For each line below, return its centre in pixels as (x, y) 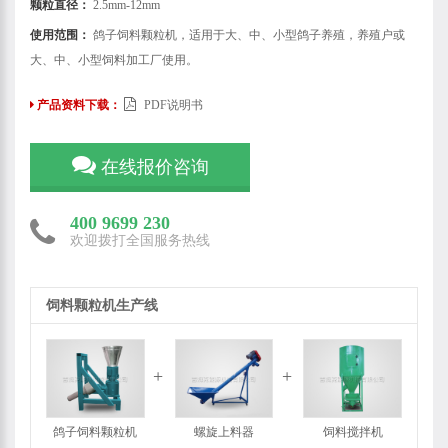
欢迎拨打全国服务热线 (140, 240)
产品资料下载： (79, 104)
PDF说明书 (172, 104)
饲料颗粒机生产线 (102, 305)
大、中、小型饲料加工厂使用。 (114, 59)
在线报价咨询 (152, 167)
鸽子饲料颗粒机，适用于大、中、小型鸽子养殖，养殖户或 (247, 34)
